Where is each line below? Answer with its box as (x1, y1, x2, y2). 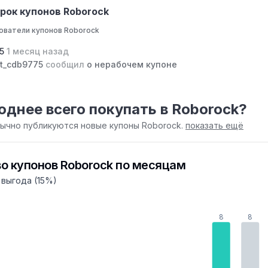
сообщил (45, 59, 84, 70)
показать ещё (185, 120, 243, 131)
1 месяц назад (7, 46, 69, 57)
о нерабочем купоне (84, 59, 177, 70)
